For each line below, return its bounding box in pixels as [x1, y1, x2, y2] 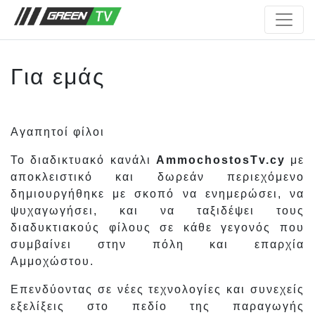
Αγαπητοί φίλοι [11, 126, 105, 138]
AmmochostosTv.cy [155, 154, 285, 166]
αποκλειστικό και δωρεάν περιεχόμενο [11, 171, 304, 183]
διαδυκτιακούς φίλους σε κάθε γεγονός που [11, 221, 304, 233]
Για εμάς [11, 64, 105, 89]
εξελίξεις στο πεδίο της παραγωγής [11, 300, 304, 312]
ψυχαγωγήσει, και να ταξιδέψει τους [11, 205, 304, 217]
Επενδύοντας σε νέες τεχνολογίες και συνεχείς [11, 283, 304, 295]
